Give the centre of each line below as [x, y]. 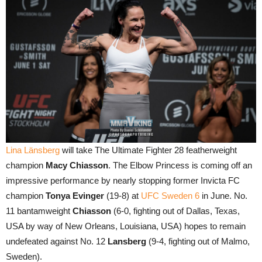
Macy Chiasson [77, 166]
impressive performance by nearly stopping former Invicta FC [123, 181]
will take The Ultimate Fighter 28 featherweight [148, 150]
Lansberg [126, 242]
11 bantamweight [39, 211]
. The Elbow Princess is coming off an [180, 166]
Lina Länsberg [33, 150]
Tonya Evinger [75, 196]
